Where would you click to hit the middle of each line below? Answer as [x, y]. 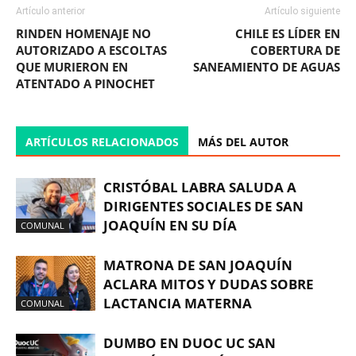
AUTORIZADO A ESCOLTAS [91, 50]
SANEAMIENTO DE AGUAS [267, 67]
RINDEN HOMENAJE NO [83, 34]
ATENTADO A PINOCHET [85, 84]
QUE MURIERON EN [72, 67]
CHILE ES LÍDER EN [288, 34]
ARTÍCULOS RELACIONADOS [102, 142]
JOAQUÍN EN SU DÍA [170, 226]
